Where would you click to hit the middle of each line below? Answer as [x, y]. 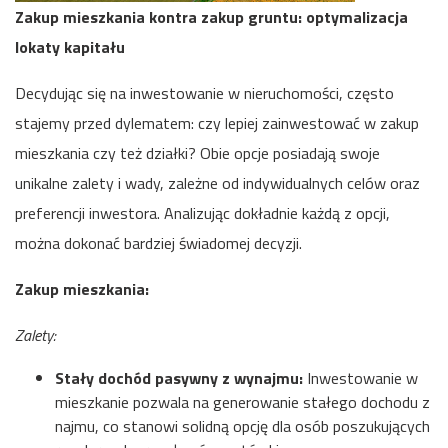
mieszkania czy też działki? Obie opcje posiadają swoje [197, 153]
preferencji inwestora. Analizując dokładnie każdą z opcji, [202, 213]
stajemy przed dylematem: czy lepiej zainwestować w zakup [217, 123]
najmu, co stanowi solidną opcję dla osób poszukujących [242, 426]
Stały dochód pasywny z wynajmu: [179, 378]
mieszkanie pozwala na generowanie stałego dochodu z [242, 402]
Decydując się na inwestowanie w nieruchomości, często [204, 93]
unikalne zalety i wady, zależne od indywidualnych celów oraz [217, 183]
